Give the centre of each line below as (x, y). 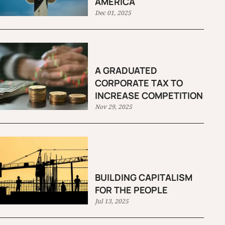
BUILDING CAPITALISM (144, 177)
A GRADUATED (126, 71)
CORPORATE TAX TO (139, 83)
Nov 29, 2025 (114, 107)
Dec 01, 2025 (113, 13)
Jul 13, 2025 (112, 201)
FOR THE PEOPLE (132, 190)
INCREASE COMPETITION (149, 96)
